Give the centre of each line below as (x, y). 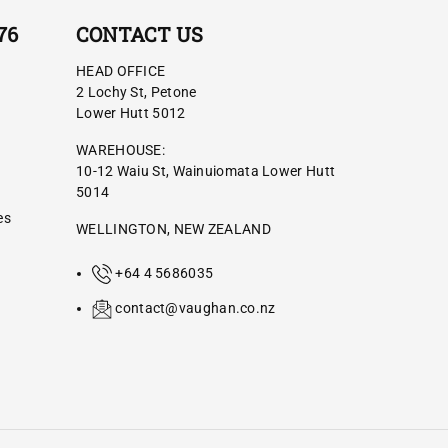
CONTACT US (139, 33)
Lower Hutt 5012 (131, 112)
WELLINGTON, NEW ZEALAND (173, 228)
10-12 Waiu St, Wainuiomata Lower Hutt (206, 170)
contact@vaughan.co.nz (195, 307)
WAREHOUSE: (120, 149)
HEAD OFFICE (121, 70)
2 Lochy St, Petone (136, 91)
